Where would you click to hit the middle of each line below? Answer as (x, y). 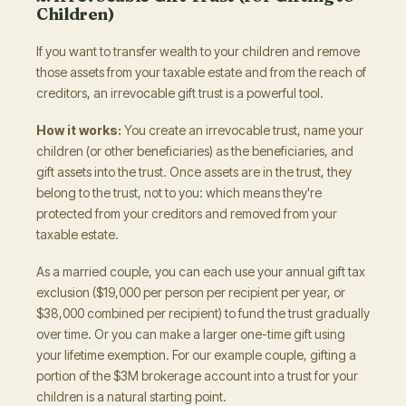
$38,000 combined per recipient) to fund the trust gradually (203, 313)
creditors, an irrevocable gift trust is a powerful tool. (180, 93)
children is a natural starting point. (133, 396)
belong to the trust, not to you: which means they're (179, 193)
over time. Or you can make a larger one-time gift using (191, 334)
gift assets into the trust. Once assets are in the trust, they (194, 172)
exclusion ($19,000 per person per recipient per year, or (191, 292)
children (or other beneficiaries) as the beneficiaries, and (195, 151)
